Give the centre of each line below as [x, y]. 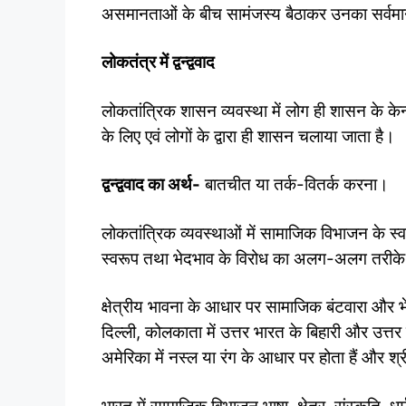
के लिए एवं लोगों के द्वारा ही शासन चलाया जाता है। [248, 136]
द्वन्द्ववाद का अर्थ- [151, 185]
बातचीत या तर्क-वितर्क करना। [295, 185]
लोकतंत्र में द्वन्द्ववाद [158, 63]
